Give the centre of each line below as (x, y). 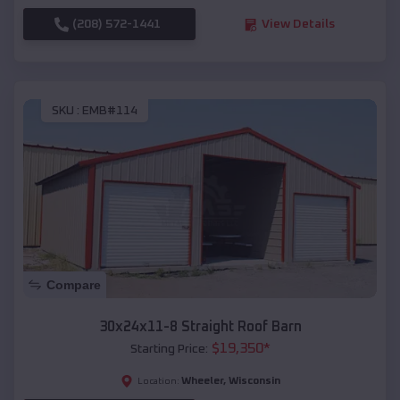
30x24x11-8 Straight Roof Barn (200, 326)
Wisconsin (254, 381)
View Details (298, 25)
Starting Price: (169, 349)
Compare (74, 284)
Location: (158, 381)
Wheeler (202, 381)
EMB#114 (110, 110)
